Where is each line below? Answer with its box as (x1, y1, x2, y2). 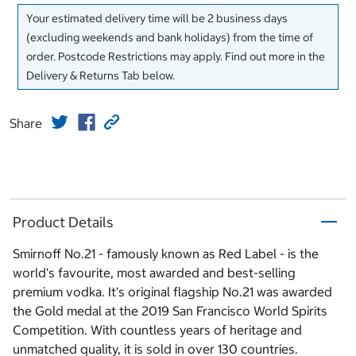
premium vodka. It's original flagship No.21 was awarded (13, 284, 332, 300)
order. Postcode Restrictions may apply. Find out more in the (26, 49, 325, 64)
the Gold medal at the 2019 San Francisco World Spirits (13, 303, 327, 319)
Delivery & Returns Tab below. (26, 68, 175, 83)
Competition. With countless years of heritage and (13, 322, 302, 339)
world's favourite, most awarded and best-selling (13, 265, 296, 281)
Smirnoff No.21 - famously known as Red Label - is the (13, 246, 319, 262)
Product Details (13, 212, 114, 231)
